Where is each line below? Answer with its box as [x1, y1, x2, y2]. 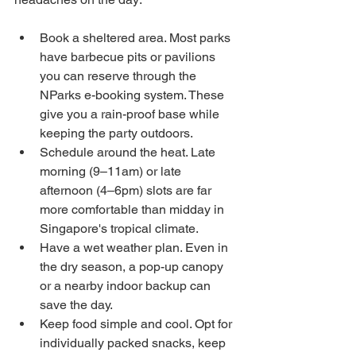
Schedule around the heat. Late [40, 145, 219, 160]
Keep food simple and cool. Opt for [40, 316, 235, 331]
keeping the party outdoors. [40, 126, 193, 141]
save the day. [40, 297, 113, 312]
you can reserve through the [40, 68, 199, 83]
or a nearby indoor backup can [40, 278, 214, 293]
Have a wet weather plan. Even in [40, 240, 231, 255]
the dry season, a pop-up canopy [40, 259, 226, 274]
